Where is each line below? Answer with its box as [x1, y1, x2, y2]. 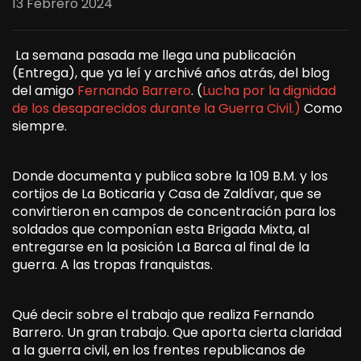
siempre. [12, 116, 67, 135]
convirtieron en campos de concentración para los [12, 201, 336, 221]
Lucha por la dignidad [202, 81, 336, 100]
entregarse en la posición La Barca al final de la [12, 237, 309, 256]
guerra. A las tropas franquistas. [12, 255, 213, 274]
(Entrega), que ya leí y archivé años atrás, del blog [12, 63, 330, 82]
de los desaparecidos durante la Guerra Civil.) [12, 98, 301, 118]
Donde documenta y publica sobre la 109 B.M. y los [12, 166, 328, 185]
